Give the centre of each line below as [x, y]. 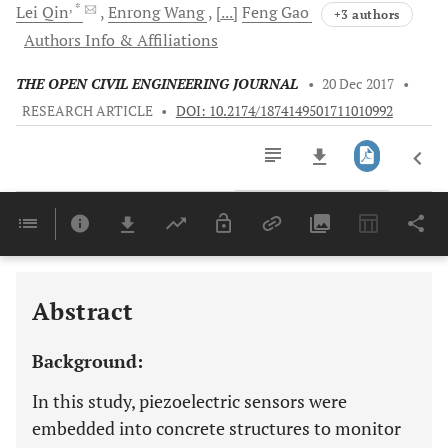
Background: [87, 361]
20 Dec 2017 [358, 84]
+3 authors [367, 14]
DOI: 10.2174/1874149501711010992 [284, 111]
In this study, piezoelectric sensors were [189, 401]
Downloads [288, 240]
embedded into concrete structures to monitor [216, 428]
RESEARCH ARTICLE [87, 111]
